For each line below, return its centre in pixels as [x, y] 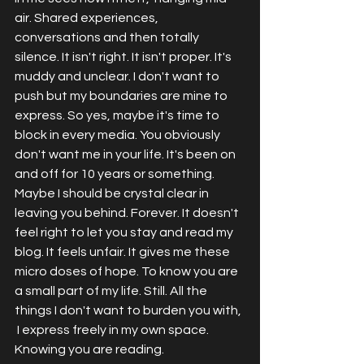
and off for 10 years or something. [116, 174]
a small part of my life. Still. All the [112, 291]
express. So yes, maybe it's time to [118, 116]
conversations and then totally [108, 38]
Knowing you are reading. [91, 350]
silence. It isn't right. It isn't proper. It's [124, 57]
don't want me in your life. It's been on [126, 155]
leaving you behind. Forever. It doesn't [128, 213]
